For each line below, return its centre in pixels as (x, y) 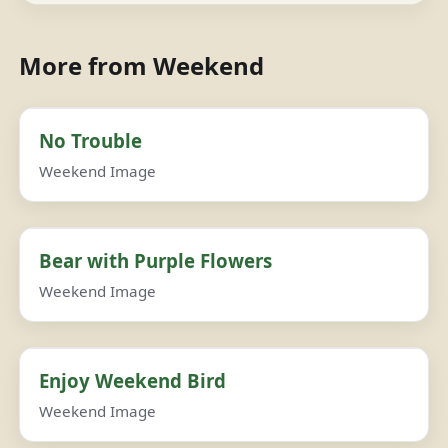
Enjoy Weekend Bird (133, 381)
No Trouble (91, 141)
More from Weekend (142, 65)
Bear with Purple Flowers (156, 261)
